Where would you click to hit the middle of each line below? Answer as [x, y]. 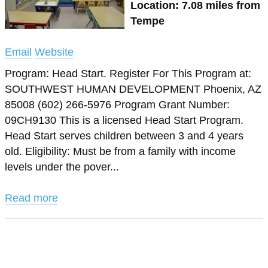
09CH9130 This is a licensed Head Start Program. [124, 120]
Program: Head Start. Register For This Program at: [128, 74]
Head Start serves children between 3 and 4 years [124, 136]
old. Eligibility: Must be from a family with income [120, 151]
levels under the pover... [62, 167]
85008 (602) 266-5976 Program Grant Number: [117, 105]
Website [54, 52]
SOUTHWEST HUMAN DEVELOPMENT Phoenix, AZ [133, 89]
